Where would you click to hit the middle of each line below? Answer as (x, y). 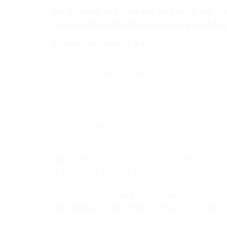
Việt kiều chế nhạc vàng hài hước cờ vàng (138, 74)
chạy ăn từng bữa (98, 112)
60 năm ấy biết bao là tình (99, 43)
